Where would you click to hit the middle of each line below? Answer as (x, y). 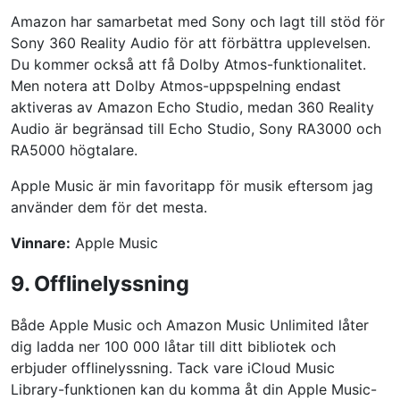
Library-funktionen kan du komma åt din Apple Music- (194, 389)
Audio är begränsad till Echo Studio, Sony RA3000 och (196, 128)
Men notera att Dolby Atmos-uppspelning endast (176, 85)
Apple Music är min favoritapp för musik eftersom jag (192, 185)
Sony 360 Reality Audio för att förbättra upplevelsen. (191, 42)
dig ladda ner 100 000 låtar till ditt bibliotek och (173, 346)
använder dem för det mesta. (109, 207)
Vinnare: (41, 242)
